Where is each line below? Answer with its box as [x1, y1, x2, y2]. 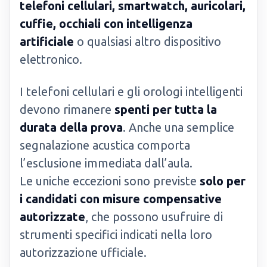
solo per [200, 174, 246, 188]
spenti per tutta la [114, 103, 217, 116]
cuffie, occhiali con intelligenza [20, 17, 193, 30]
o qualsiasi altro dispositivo [74, 35, 221, 48]
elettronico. [20, 52, 82, 66]
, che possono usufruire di [85, 210, 223, 223]
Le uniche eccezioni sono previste [20, 174, 200, 188]
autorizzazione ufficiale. [20, 246, 147, 259]
